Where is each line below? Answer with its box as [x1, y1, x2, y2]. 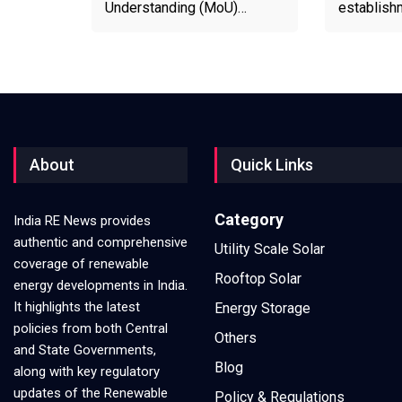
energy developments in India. [13, 276, 188, 293]
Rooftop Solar [214, 269, 301, 287]
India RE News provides [13, 212, 151, 229]
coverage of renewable [13, 255, 149, 272]
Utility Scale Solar [214, 240, 325, 258]
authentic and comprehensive [13, 233, 188, 250]
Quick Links [231, 154, 313, 174]
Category [214, 209, 284, 229]
